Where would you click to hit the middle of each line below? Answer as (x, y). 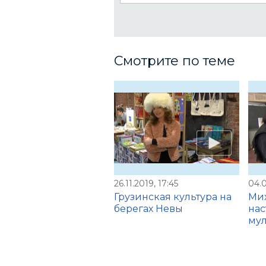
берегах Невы (148, 208)
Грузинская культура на (173, 197)
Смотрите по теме (175, 61)
